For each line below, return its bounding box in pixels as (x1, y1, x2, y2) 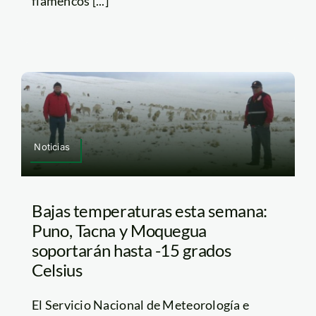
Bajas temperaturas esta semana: (31, 200, 267, 221)
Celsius (31, 260, 83, 281)
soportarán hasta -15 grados (31, 240, 231, 261)
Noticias (34, 141, 70, 153)
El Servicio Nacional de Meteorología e (31, 297, 250, 313)
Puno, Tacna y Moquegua (31, 220, 207, 241)
